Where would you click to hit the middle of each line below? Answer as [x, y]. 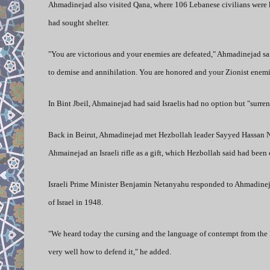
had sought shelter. [79, 22]
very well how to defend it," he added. [110, 251]
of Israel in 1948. [76, 202]
